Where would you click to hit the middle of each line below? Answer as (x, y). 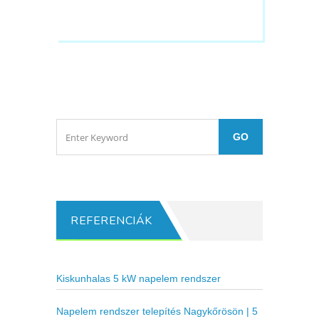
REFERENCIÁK (111, 221)
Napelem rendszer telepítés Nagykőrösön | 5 (157, 312)
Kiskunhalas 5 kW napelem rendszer (138, 279)
